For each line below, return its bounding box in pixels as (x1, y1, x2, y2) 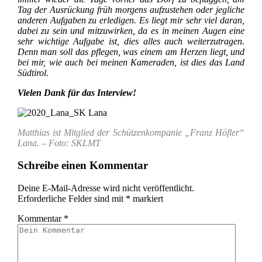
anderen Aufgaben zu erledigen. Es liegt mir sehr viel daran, (17, 15, 245, 25)
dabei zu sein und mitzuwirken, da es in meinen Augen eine (17, 25, 245, 36)
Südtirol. (17, 67, 49, 78)
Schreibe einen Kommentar (17, 159, 148, 172)
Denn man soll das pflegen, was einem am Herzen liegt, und (17, 46, 245, 57)
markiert (130, 193, 163, 204)
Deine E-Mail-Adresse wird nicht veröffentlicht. (17, 182, 194, 193)
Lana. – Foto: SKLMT (17, 137, 101, 148)
